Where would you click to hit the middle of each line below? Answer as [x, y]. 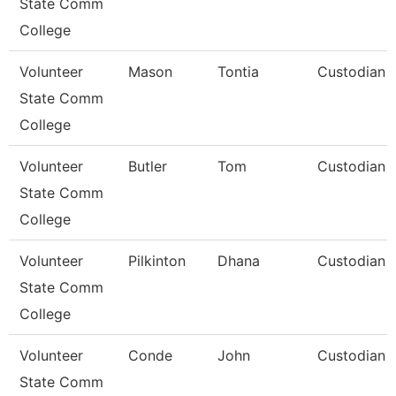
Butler [148, 166]
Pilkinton [157, 261]
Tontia [238, 72]
